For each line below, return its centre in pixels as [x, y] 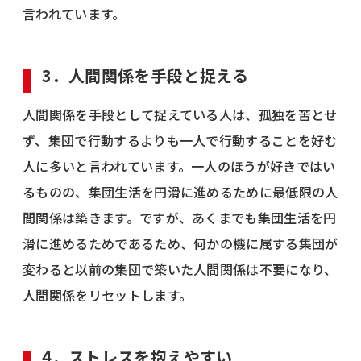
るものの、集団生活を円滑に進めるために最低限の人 [180, 191]
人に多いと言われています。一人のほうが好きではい [179, 166]
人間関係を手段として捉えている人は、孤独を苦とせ [180, 114]
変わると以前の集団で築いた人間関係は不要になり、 [180, 269]
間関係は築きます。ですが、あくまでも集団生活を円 [180, 217]
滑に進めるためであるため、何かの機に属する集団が [180, 243]
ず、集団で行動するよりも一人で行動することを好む [180, 140]
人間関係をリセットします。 [108, 295]
